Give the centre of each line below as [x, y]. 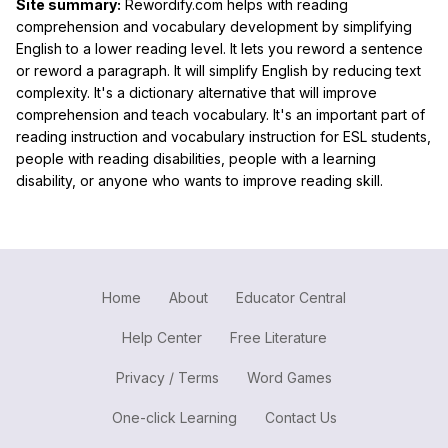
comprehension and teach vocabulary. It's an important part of [220, 114]
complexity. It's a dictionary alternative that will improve [196, 92]
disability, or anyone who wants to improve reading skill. [199, 180]
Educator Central [291, 297]
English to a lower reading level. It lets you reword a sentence [219, 48]
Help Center [161, 337]
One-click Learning [174, 417]
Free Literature [278, 337]
